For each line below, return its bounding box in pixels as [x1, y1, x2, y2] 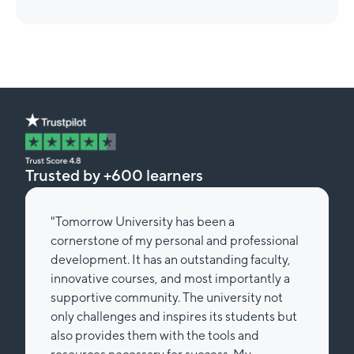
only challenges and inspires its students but [51, 309, 297, 325]
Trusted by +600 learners [25, 166, 203, 185]
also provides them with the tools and [51, 328, 259, 344]
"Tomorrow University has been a [51, 214, 235, 230]
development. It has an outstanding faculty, [51, 252, 291, 268]
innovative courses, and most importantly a [51, 271, 290, 287]
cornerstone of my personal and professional [51, 233, 299, 249]
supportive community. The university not [51, 290, 283, 306]
